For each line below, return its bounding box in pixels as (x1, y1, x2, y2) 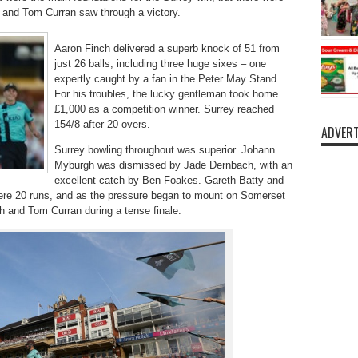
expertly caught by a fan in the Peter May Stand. (54, 72, 280, 85)
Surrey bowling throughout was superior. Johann (54, 143, 275, 156)
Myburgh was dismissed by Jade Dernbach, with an (54, 158, 292, 171)
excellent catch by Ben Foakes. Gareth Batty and (54, 173, 284, 186)
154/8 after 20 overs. (54, 117, 150, 130)
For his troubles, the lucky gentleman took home (54, 87, 278, 100)
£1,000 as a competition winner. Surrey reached (54, 102, 274, 115)
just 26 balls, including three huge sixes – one (54, 57, 266, 70)
